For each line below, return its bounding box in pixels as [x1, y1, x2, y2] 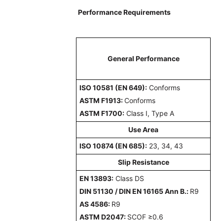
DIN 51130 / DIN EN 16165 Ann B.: [79, 186, 190, 195]
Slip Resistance [117, 157, 169, 166]
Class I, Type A [124, 109, 175, 117]
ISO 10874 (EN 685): [79, 141, 147, 150]
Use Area [128, 125, 159, 134]
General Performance [107, 54, 180, 63]
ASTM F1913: [79, 96, 125, 105]
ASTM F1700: [79, 109, 125, 117]
